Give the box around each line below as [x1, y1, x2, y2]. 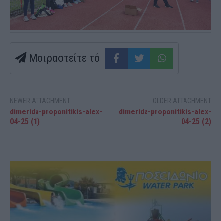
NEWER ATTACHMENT [10, 96, 70, 105]
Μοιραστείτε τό [26, 51, 100, 64]
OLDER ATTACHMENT [153, 96, 211, 105]
